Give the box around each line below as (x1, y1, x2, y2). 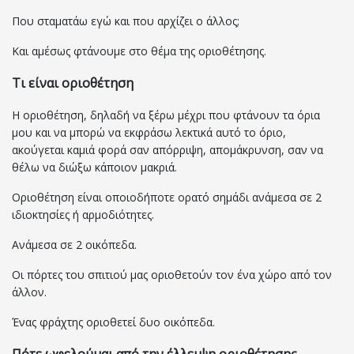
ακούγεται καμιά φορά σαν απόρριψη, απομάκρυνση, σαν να (12, 142, 323, 158)
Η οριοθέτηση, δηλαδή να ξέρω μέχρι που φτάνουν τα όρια (12, 107, 320, 123)
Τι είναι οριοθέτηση (12, 74, 134, 92)
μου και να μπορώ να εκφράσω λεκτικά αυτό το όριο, (12, 125, 289, 141)
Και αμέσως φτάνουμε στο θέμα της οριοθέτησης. (12, 43, 266, 59)
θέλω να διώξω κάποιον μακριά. (12, 160, 177, 175)
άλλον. (12, 284, 47, 300)
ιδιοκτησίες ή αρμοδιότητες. (12, 207, 154, 223)
